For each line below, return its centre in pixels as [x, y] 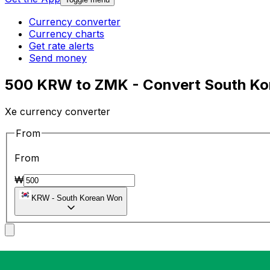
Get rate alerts [61, 46]
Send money [58, 58]
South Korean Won [89, 198]
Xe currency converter [58, 111]
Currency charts [67, 34]
